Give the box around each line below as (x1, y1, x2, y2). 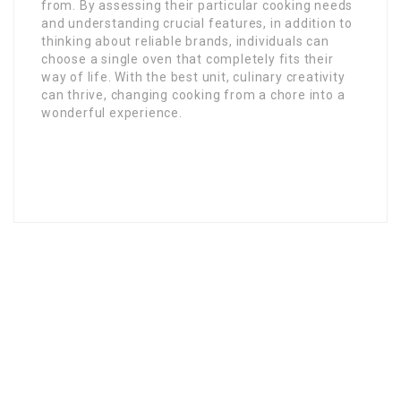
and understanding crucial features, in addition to (41, 16, 353, 31)
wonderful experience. (41, 106, 183, 121)
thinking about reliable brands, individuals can (41, 34, 329, 49)
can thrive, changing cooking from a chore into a (41, 88, 346, 103)
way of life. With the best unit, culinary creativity (41, 70, 346, 85)
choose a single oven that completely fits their (41, 52, 334, 67)
